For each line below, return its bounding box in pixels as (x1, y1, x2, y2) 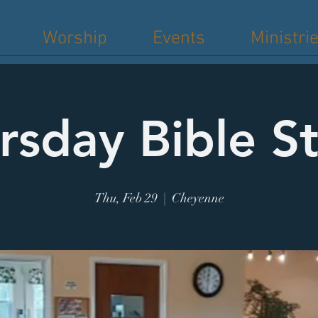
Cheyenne (171, 190, 224, 206)
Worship (43, 28, 107, 50)
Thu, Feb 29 (94, 190, 158, 206)
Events (153, 28, 205, 50)
